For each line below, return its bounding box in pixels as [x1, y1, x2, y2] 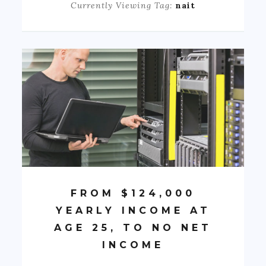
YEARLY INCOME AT [55, 204, 211, 216]
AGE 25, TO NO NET [54, 221, 212, 233]
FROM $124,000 [71, 187, 195, 199]
